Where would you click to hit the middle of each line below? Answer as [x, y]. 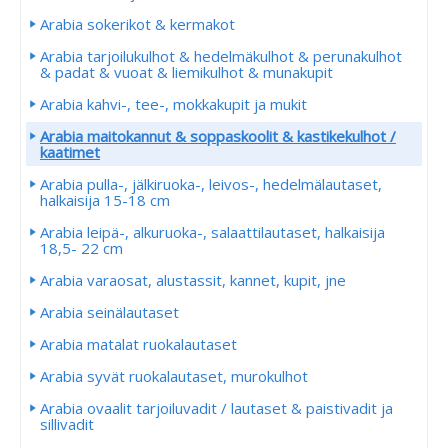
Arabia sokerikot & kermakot [137, 24]
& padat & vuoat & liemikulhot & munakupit [186, 72]
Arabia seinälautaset [109, 312]
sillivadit [67, 424]
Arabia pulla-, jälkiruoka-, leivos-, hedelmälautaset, [211, 184]
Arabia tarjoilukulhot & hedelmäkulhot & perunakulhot [221, 56]
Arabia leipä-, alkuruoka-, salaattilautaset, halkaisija [212, 232]
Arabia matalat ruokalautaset [138, 344]
